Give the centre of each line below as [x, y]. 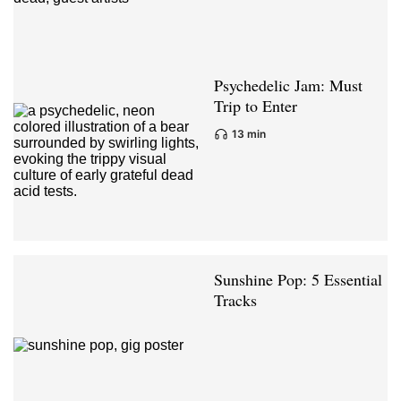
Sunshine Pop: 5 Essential [298, 280]
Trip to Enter [256, 106]
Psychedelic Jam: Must [288, 85]
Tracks [235, 300]
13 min [249, 133]
